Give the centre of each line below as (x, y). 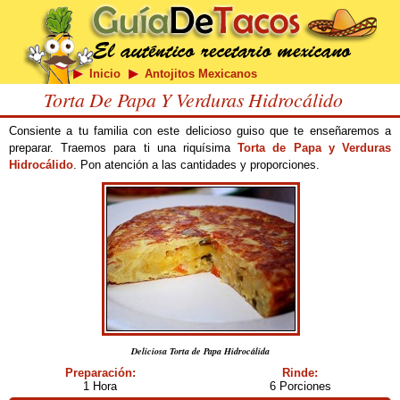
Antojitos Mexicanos (200, 74)
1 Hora (100, 386)
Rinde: (300, 373)
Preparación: (100, 373)
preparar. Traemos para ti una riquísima (124, 148)
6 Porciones (300, 386)
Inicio (104, 74)
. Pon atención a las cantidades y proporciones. (196, 165)
